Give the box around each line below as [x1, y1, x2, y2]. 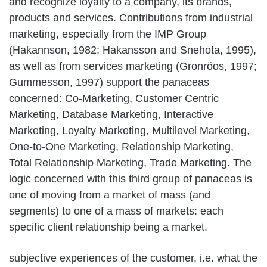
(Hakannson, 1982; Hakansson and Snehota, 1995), [9, 44, 256, 56]
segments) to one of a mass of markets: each [9, 204, 223, 217]
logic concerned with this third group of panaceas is [9, 172, 252, 185]
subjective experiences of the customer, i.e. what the [9, 252, 257, 264]
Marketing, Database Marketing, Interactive [9, 108, 213, 120]
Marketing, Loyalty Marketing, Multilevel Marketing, [9, 124, 250, 136]
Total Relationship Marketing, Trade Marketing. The [9, 156, 252, 169]
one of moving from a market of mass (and [9, 188, 210, 201]
